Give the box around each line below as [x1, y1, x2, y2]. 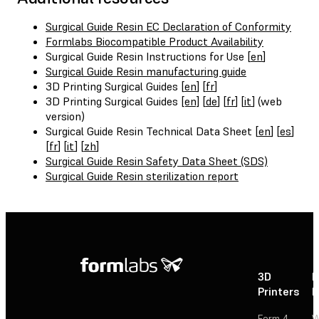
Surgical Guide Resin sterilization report [46, 168, 239, 183]
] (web [252, 93, 282, 108]
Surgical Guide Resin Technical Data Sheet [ [46, 123, 258, 138]
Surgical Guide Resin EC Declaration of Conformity [46, 19, 291, 33]
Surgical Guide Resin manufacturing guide [46, 63, 246, 78]
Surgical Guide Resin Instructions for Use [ [46, 48, 251, 63]
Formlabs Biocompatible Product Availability [46, 33, 263, 48]
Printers [258, 283, 300, 298]
